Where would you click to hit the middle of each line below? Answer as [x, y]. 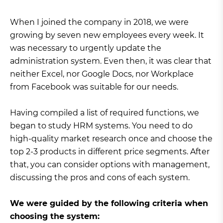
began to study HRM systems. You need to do [101, 126]
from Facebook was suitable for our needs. [94, 87]
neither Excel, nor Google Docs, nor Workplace [102, 74]
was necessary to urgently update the [86, 48]
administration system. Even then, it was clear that [111, 61]
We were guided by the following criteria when [109, 204]
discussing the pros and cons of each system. [100, 178]
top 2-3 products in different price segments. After [110, 152]
